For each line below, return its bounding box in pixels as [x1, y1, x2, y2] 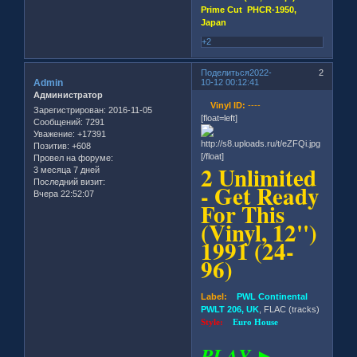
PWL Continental [227, 292, 311, 302]
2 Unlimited [201, 161, 317, 195]
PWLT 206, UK [201, 304, 260, 315]
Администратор [33, 89, 103, 100]
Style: [201, 317, 233, 328]
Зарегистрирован [33, 105, 104, 116]
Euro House [233, 317, 279, 328]
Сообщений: [33, 117, 83, 127]
